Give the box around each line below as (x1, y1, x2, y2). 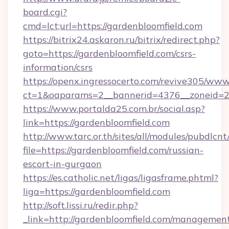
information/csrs (23, 61, 93, 73)
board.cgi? (23, 6, 67, 18)
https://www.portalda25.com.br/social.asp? (23, 103, 205, 114)
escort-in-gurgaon (23, 158, 102, 170)
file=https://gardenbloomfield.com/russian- (23, 144, 203, 156)
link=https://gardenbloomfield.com (23, 117, 170, 128)
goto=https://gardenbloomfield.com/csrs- (23, 48, 196, 59)
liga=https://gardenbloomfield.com (23, 186, 170, 197)
